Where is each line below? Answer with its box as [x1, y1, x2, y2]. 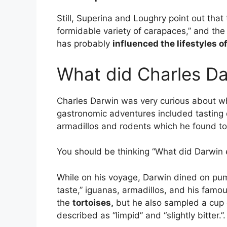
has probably [57, 39, 112, 49]
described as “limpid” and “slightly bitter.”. [57, 210, 225, 220]
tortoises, [72, 197, 113, 208]
